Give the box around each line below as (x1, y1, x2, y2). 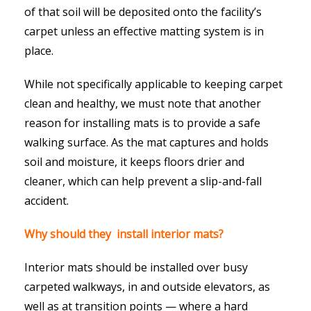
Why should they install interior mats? (24, 226, 224, 242)
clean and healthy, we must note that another (24, 96, 261, 112)
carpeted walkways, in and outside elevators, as (24, 279, 270, 295)
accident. (24, 193, 69, 209)
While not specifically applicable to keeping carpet (24, 76, 283, 92)
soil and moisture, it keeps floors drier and (24, 154, 244, 170)
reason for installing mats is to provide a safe (24, 115, 260, 131)
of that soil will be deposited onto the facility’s (24, 4, 262, 20)
